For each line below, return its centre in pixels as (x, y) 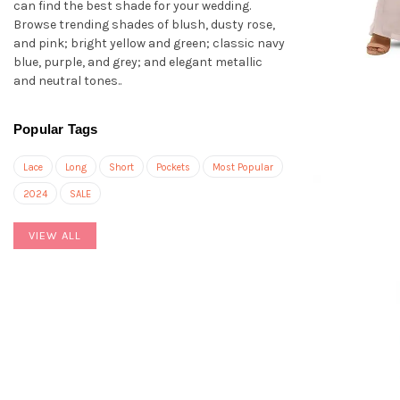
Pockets (173, 168)
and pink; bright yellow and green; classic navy (149, 44)
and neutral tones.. (67, 81)
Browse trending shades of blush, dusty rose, (144, 25)
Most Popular (243, 168)
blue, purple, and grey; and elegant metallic (138, 62)
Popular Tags (56, 129)
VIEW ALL (55, 236)
